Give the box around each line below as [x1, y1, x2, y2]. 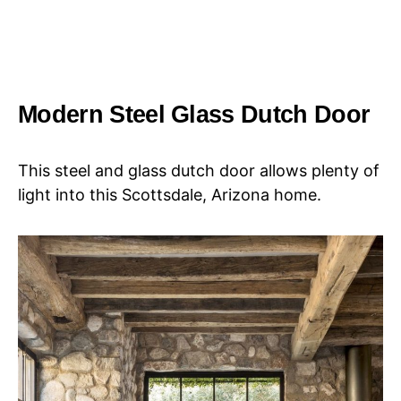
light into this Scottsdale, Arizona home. [18, 184, 321, 204]
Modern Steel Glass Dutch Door [18, 99, 371, 128]
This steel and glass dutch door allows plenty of [18, 160, 380, 180]
